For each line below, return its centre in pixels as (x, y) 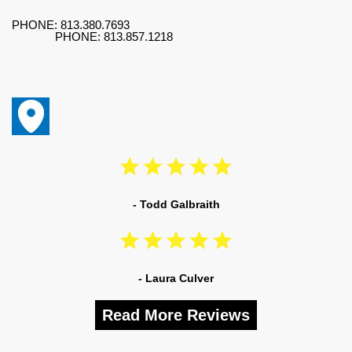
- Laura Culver (176, 278)
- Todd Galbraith (176, 204)
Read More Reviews (176, 315)
